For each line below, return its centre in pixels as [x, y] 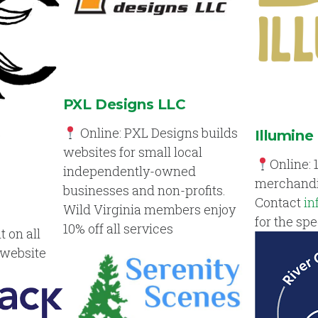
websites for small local [132, 152]
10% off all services [118, 229]
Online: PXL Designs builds [158, 133]
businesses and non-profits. [144, 191]
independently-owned [129, 171]
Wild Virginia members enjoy [149, 210]
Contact [280, 203]
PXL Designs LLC [124, 105]
